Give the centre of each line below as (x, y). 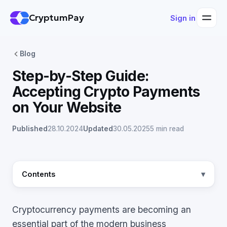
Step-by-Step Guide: (81, 76)
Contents (39, 174)
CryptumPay (56, 17)
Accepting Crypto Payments (106, 92)
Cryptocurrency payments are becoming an (102, 210)
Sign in (183, 18)
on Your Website (67, 107)
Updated (98, 129)
